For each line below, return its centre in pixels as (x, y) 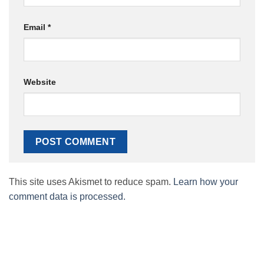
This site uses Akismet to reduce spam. (91, 182)
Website (40, 82)
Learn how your (206, 182)
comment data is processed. (67, 197)
